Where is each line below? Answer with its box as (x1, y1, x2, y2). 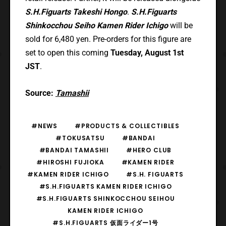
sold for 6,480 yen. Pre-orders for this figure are (25, 34, 191, 44)
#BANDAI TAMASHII (39, 145, 109, 154)
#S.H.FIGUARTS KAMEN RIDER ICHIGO (39, 182, 172, 191)
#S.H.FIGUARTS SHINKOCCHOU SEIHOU (36, 194, 175, 203)
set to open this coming (25, 47, 110, 58)
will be (167, 20, 193, 30)
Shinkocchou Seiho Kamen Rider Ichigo (25, 20, 168, 30)
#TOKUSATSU (55, 133, 105, 142)
